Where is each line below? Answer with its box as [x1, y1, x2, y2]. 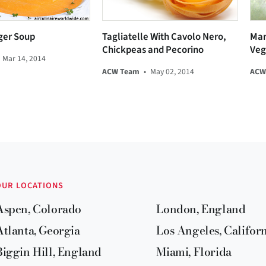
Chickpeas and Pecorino [102, 43, 204, 58]
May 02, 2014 [150, 66, 194, 78]
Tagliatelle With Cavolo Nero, [102, 30, 226, 45]
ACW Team [102, 66, 140, 78]
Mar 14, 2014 [2, 53, 46, 65]
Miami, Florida [156, 243, 232, 261]
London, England [156, 200, 246, 218]
